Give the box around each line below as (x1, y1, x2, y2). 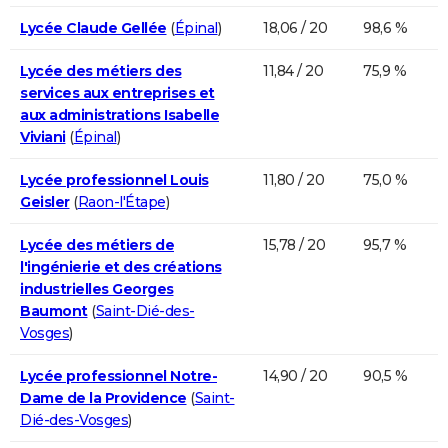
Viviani (20, 127, 66, 146)
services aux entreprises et (20, 83, 215, 102)
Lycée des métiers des (20, 61, 182, 80)
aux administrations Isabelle (20, 105, 219, 124)
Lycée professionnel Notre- (20, 366, 217, 385)
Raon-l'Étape (77, 192, 166, 211)
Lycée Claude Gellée (20, 18, 167, 37)
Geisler (20, 192, 70, 211)
